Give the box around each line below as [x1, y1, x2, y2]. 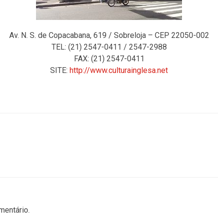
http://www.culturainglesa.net [70, 66, 168, 75]
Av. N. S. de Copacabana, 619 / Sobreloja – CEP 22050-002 [9, 31, 209, 40]
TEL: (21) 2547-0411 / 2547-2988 [51, 42, 167, 52]
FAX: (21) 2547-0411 [73, 54, 145, 63]
